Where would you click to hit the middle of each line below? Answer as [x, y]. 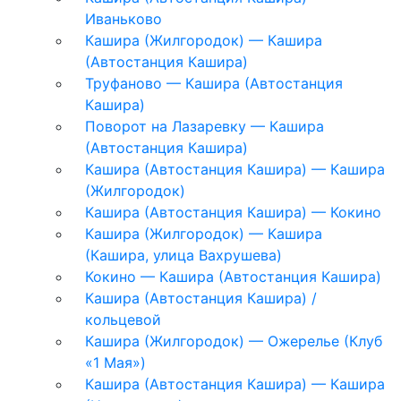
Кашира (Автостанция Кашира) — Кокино [233, 212]
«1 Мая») [115, 362]
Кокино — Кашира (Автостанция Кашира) [233, 276]
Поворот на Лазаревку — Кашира [205, 126]
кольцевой [123, 319]
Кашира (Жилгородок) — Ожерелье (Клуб [234, 341]
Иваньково [124, 18]
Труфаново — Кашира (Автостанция [214, 83]
